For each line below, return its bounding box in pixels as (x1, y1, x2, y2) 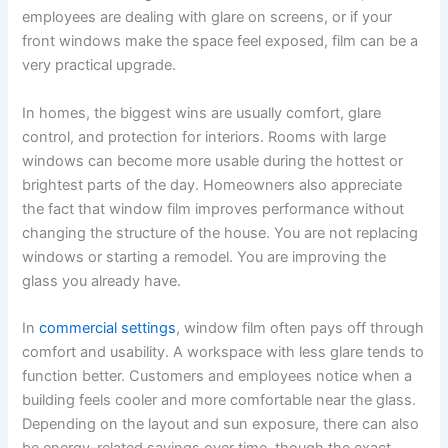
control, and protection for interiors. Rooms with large (22, 127, 387, 146)
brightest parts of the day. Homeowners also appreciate (22, 175, 403, 194)
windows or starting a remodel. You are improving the (22, 247, 387, 266)
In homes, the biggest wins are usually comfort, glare (22, 103, 382, 122)
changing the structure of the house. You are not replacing (22, 223, 419, 242)
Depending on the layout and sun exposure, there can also (22, 414, 420, 433)
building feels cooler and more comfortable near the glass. (22, 390, 417, 409)
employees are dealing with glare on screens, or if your (22, 8, 393, 27)
